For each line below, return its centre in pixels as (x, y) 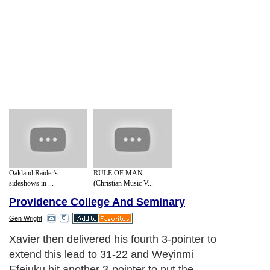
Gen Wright (26, 218)
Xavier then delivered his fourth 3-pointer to (113, 240)
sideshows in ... (31, 183)
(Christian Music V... (123, 183)
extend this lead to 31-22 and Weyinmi (101, 255)
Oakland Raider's (33, 173)
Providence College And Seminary (97, 202)
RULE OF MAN (118, 173)
